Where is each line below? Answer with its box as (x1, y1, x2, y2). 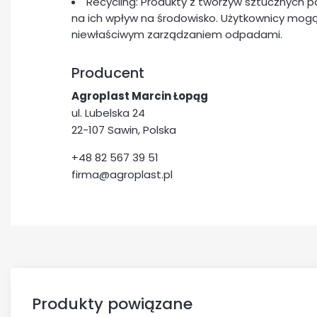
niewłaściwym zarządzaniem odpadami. (71, 27, 282, 42)
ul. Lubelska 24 (71, 105, 145, 120)
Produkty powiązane (32, 293, 192, 315)
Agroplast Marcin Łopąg (71, 88, 208, 103)
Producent (71, 63, 144, 83)
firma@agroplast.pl (71, 166, 173, 182)
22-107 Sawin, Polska (71, 122, 176, 137)
